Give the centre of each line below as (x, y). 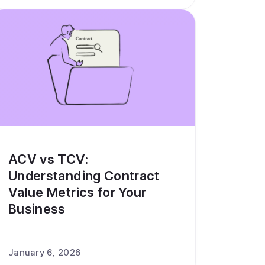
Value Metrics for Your (77, 192)
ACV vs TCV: (48, 159)
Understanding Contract (84, 176)
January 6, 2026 (45, 252)
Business (37, 209)
